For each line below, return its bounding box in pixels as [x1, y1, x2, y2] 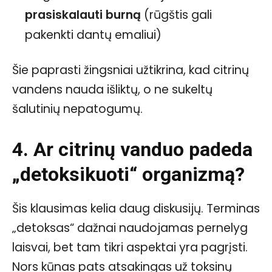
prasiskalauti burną [25, 7, 141, 24]
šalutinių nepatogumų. [12, 101, 143, 118]
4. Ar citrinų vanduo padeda [12, 138, 253, 161]
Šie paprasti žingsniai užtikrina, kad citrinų [12, 62, 249, 79]
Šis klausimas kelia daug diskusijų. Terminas [12, 200, 260, 217]
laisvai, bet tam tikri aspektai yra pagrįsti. [12, 239, 248, 256]
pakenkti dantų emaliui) [25, 27, 161, 44]
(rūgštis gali [141, 7, 212, 24]
